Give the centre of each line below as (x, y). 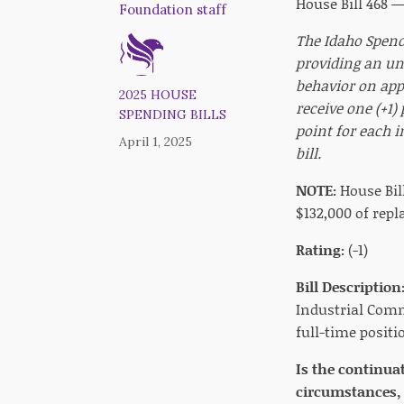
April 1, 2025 (156, 142)
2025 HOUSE (158, 95)
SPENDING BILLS (173, 115)
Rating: (320, 249)
